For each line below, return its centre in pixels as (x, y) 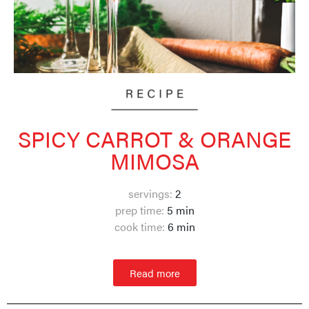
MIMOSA (154, 161)
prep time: (139, 210)
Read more (154, 272)
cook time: (139, 227)
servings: (150, 194)
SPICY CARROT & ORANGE (154, 139)
